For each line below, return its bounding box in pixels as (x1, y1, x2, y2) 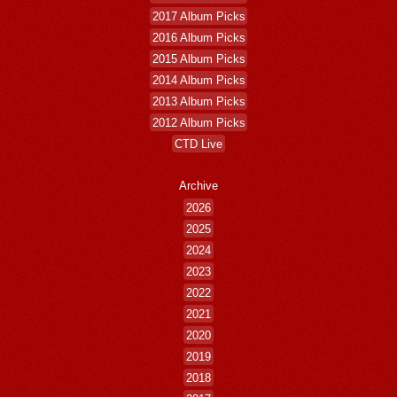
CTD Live (175, 136, 223, 151)
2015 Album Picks (152, 51, 245, 66)
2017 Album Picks (152, 9, 245, 23)
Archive (179, 179, 219, 193)
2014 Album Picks (152, 73, 245, 87)
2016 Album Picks (152, 30, 245, 44)
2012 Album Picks (152, 115, 245, 129)
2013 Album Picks (152, 94, 245, 108)
